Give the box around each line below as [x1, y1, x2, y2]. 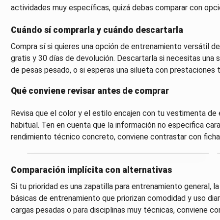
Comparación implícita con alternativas [10, 165, 172, 175]
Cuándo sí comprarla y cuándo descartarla [10, 25, 183, 35]
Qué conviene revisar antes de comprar [10, 86, 169, 96]
